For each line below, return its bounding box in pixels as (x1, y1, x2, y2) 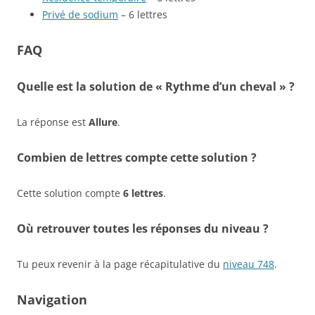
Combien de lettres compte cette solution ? (17, 149, 257, 165)
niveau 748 (223, 257, 274, 271)
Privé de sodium (42, 7, 118, 21)
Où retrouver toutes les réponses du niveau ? (17, 220, 269, 236)
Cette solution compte (17, 186, 123, 200)
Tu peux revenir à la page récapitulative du (17, 257, 223, 271)
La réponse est (17, 115, 89, 129)
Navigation (17, 290, 87, 308)
